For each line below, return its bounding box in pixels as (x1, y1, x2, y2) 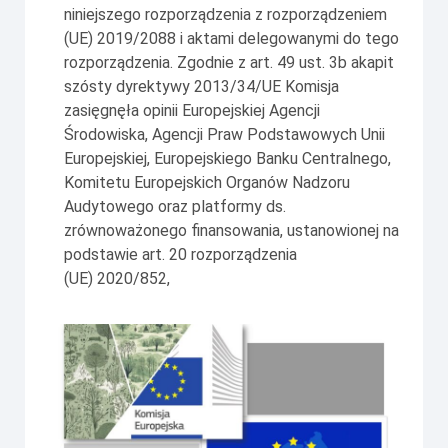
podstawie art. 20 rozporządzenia (64, 244, 297, 264)
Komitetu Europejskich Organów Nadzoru (64, 172, 350, 192)
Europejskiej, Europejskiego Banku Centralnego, (64, 148, 391, 168)
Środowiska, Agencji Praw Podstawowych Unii (64, 124, 385, 144)
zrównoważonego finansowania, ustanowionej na (64, 220, 399, 240)
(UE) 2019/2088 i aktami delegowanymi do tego (64, 28, 399, 48)
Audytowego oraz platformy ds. (64, 196, 286, 216)
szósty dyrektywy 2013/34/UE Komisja (64, 76, 339, 96)
